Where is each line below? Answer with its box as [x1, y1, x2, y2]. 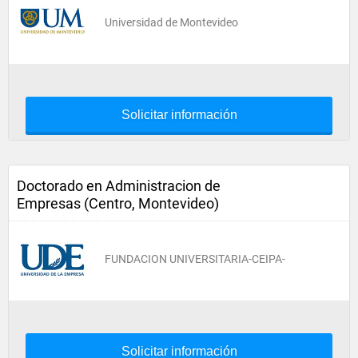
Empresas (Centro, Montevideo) [17, 195, 219, 212]
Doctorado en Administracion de [17, 177, 221, 194]
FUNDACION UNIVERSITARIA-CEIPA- [105, 253, 285, 265]
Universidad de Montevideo [105, 16, 238, 29]
